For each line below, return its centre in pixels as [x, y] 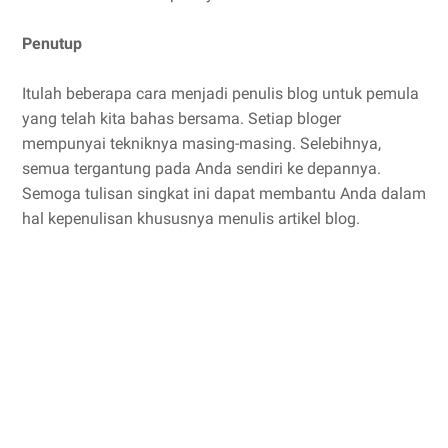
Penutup [52, 44]
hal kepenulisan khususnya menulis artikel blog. [191, 219]
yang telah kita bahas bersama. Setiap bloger [181, 119]
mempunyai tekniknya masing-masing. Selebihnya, [201, 144]
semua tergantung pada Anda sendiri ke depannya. [201, 169]
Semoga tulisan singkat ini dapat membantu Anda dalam [224, 194]
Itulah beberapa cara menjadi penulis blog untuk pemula [220, 94]
